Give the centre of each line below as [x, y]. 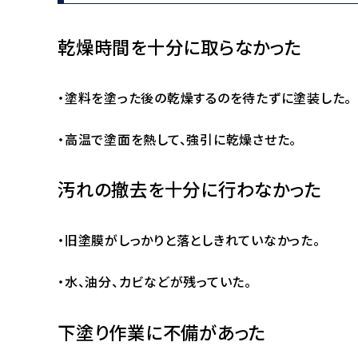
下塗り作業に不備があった [162, 331]
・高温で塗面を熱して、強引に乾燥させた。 [177, 139]
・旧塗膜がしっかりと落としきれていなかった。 [189, 240]
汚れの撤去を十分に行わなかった [190, 189]
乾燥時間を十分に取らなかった [180, 47]
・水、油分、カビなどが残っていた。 [155, 282]
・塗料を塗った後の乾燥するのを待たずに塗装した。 [205, 97]
